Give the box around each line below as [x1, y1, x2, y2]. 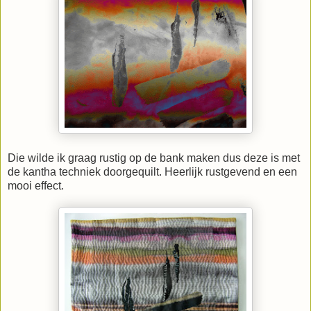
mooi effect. [8, 179, 64, 192]
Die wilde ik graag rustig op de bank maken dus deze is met [8, 151, 300, 164]
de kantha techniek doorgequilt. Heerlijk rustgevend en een [8, 165, 297, 178]
